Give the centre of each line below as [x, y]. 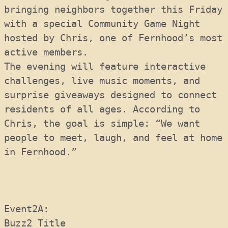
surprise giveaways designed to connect [110, 95]
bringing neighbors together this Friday [113, 9]
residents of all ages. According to [102, 109]
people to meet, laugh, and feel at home [113, 138]
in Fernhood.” [40, 152]
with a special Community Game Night [102, 24]
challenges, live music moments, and [102, 81]
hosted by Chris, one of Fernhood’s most [113, 38]
